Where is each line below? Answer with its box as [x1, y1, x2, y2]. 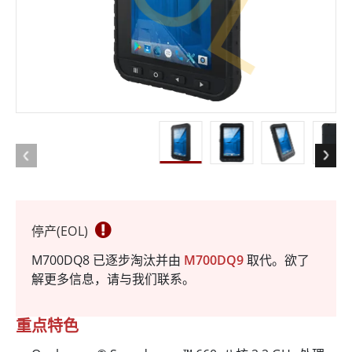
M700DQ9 [184, 251, 247, 269]
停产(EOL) [31, 222, 91, 240]
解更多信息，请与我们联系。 [31, 270, 195, 288]
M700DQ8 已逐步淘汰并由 [31, 251, 184, 269]
